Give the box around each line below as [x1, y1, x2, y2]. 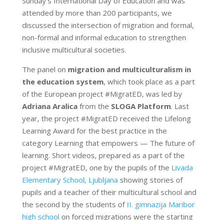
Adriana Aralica [22, 101, 78, 111]
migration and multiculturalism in [67, 64, 191, 75]
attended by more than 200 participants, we [22, 8, 172, 18]
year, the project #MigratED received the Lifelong [22, 113, 191, 124]
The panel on [22, 64, 68, 75]
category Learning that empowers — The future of [22, 138, 194, 148]
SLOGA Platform [110, 101, 171, 111]
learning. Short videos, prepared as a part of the [22, 150, 185, 161]
